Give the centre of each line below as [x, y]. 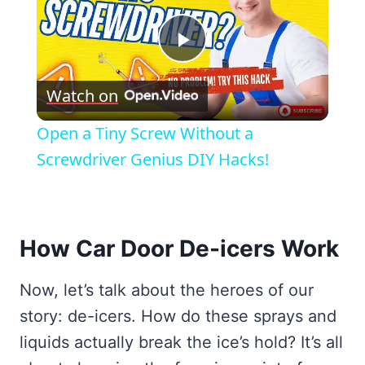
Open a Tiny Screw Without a [145, 133]
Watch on [82, 95]
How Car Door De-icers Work [179, 248]
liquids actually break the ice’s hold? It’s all [181, 342]
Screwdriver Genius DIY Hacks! [152, 159]
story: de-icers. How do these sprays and [178, 316]
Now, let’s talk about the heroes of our [167, 290]
